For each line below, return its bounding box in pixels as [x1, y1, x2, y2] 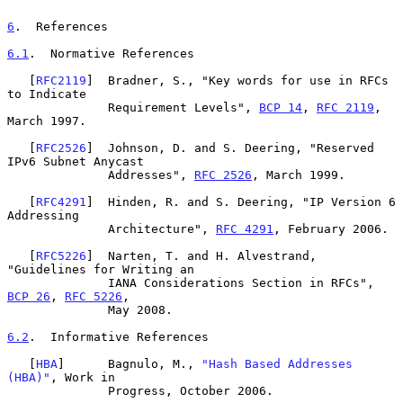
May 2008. [7, 302, 108, 317]
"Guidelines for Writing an [7, 262, 194, 276]
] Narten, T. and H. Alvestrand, [86, 248, 317, 263]
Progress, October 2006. [7, 383, 108, 398]
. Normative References [29, 46, 194, 60]
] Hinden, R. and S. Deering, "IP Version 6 [86, 194, 396, 209]
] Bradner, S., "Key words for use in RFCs [86, 73, 389, 87]
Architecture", [108, 221, 216, 236]
